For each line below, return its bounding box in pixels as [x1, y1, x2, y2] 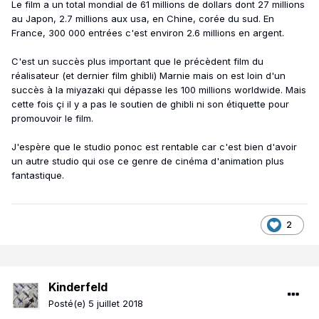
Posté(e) [48, 298, 88, 310]
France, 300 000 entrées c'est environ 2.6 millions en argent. [11, 27, 287, 39]
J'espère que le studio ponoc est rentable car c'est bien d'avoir [11, 141, 297, 153]
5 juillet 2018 [88, 298, 143, 310]
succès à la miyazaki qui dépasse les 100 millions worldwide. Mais [11, 84, 306, 96]
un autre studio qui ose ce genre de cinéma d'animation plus [11, 155, 284, 167]
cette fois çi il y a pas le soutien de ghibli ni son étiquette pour [11, 98, 289, 110]
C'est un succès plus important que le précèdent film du [11, 56, 263, 68]
